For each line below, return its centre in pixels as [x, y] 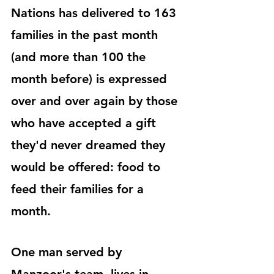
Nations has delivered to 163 [95, 13]
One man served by [68, 252]
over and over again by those [96, 101]
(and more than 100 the [80, 57]
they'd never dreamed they [90, 145]
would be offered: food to [87, 167]
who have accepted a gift [85, 123]
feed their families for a [79, 189]
